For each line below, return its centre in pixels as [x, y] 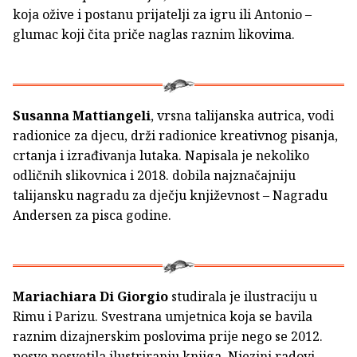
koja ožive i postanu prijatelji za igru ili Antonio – [162, 15]
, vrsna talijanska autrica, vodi [242, 116]
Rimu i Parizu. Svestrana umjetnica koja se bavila [163, 317]
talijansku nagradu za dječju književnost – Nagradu [170, 196]
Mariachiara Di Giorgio [90, 297]
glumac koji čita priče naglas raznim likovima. [154, 35]
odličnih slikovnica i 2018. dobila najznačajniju [154, 176]
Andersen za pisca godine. [92, 216]
